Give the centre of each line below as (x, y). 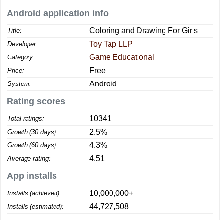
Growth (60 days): (33, 145)
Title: (14, 31)
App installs (32, 176)
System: (19, 84)
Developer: (23, 44)
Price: (16, 70)
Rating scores (36, 101)
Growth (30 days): (33, 132)
